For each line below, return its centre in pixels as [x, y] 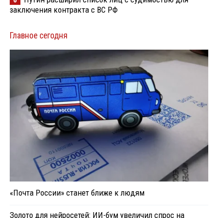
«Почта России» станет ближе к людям [77, 193]
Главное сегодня [39, 36]
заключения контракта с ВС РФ [64, 10]
